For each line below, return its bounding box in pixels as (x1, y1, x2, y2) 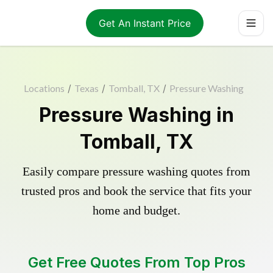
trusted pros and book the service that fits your (21, 184, 252, 197)
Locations (23, 82, 65, 94)
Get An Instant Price (98, 16, 191, 29)
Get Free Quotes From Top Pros (27, 253, 246, 271)
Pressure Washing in (39, 103, 234, 127)
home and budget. (93, 204, 180, 217)
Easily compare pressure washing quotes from (23, 165, 250, 178)
